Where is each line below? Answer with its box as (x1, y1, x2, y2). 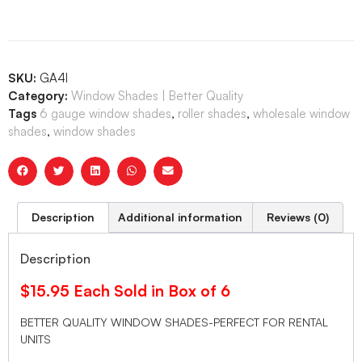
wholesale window (253, 105, 350, 121)
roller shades (178, 105, 246, 121)
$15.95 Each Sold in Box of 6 (20, 280, 230, 301)
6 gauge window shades (40, 105, 171, 121)
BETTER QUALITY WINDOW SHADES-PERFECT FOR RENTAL (20, 315, 328, 330)
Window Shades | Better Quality (71, 87, 243, 103)
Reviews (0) (266, 209, 329, 224)
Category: (8, 87, 68, 103)
